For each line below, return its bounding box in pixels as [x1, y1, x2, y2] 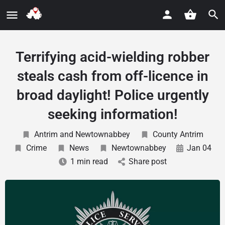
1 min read [70, 157, 108, 166]
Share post [128, 157, 167, 166]
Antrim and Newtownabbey [34, 130, 130, 139]
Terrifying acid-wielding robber [16, 49, 209, 65]
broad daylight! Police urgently [16, 87, 209, 103]
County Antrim [153, 130, 203, 139]
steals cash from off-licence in [17, 68, 208, 84]
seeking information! [47, 106, 178, 123]
